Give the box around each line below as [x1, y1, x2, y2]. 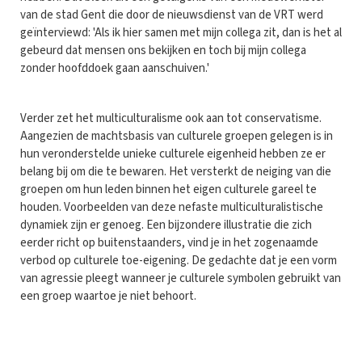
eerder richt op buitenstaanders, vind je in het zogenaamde [20, 234, 318, 251]
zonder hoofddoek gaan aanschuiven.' [20, 59, 209, 77]
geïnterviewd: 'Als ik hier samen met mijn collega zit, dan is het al [20, 23, 342, 41]
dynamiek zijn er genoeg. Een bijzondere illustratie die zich [20, 216, 312, 234]
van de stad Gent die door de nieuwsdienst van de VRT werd [20, 6, 323, 23]
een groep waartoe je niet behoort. [20, 287, 196, 305]
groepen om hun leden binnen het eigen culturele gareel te [20, 180, 317, 198]
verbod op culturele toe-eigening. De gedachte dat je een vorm [20, 251, 337, 269]
